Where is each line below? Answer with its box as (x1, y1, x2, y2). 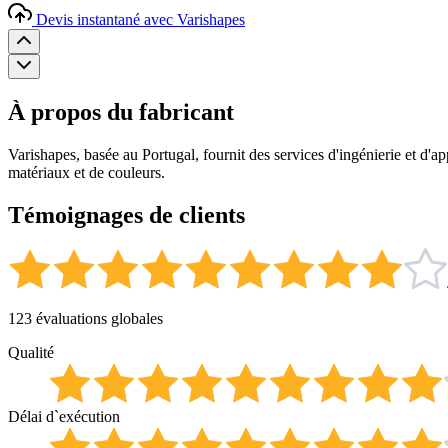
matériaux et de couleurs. (8, 163, 165, 181)
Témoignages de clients (8, 201, 245, 228)
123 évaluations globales (8, 310, 163, 328)
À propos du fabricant (8, 98, 234, 125)
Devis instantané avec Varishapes (36, 10, 245, 28)
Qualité (8, 344, 54, 362)
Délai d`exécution (8, 408, 120, 426)
